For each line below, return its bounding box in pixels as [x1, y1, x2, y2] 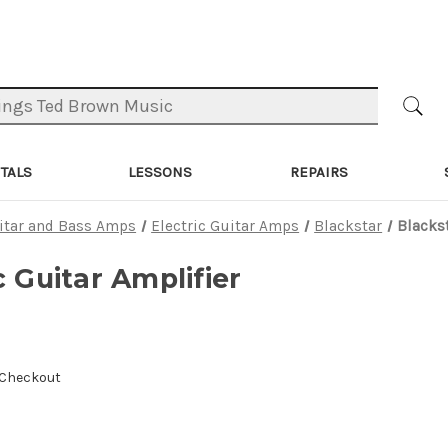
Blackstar [314, 217, 383, 235]
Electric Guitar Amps [151, 217, 300, 235]
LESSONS [128, 162, 193, 181]
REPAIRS [290, 162, 348, 181]
